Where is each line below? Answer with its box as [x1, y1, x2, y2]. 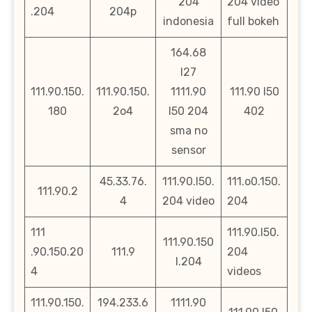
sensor [171, 143, 206, 157]
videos [227, 264, 261, 278]
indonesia [163, 14, 214, 28]
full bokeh [227, 14, 279, 28]
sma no [169, 123, 208, 137]
